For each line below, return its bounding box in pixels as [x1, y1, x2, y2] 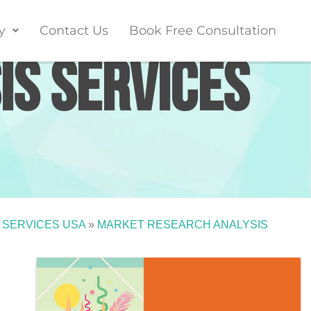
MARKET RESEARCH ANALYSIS [97, 218, 268, 230]
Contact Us [39, 23, 108, 38]
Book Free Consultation [128, 23, 276, 38]
